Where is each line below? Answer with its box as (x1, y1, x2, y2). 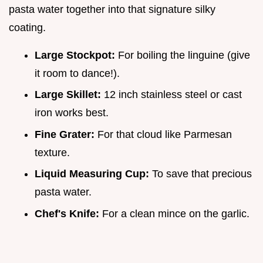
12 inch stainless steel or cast (101, 89, 242, 101)
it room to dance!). (35, 67, 120, 79)
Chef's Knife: (35, 207, 99, 220)
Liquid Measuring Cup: (35, 168, 149, 180)
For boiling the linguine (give (115, 49, 250, 61)
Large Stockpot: (35, 49, 115, 61)
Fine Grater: (35, 128, 95, 140)
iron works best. (35, 107, 109, 119)
